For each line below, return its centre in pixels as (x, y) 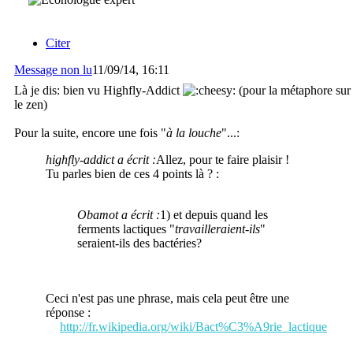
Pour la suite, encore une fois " (90, 132)
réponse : (68, 312)
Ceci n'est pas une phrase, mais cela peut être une (167, 298)
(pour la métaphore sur (293, 90)
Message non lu (53, 69)
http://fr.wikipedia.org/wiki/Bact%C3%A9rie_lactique (193, 326)
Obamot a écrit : (119, 214)
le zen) (31, 104)
